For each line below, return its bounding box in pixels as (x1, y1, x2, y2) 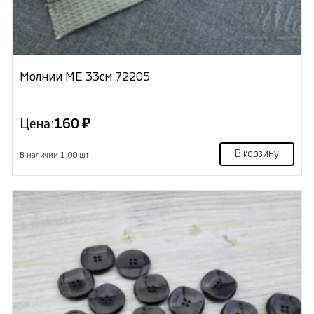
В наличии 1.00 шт (19, 151, 89, 160)
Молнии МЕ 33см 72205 (19, 71, 150, 83)
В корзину (235, 149, 280, 160)
